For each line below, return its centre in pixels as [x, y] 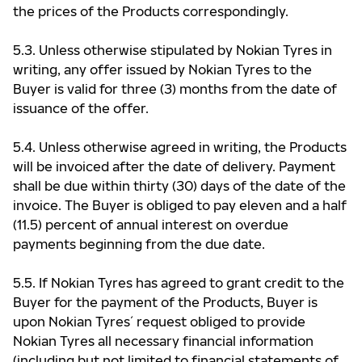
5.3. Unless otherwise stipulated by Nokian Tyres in [173, 50]
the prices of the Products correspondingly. [151, 11]
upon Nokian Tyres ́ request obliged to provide [159, 322]
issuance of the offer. [81, 108]
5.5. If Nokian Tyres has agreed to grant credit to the [179, 283]
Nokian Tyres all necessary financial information [163, 341]
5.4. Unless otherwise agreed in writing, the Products [180, 147]
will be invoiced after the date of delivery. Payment [174, 166]
